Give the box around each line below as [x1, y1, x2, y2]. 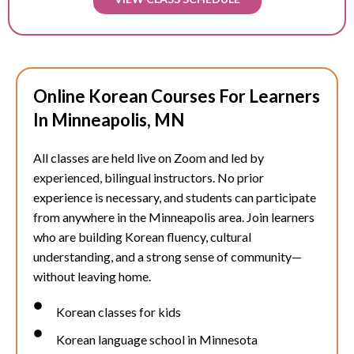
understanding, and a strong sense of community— [33, 249, 302, 265]
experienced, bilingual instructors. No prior [33, 170, 264, 186]
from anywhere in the [33, 209, 149, 225]
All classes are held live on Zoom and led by [33, 150, 264, 166]
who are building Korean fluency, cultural [33, 229, 251, 245]
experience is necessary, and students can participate [33, 190, 316, 205]
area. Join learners [216, 209, 314, 225]
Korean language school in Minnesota [55, 332, 258, 348]
